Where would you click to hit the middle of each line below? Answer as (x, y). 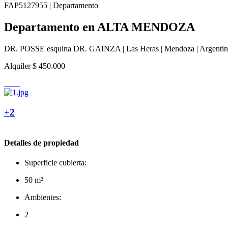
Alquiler (17, 66)
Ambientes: (43, 197)
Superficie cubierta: (55, 162)
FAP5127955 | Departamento (51, 5)
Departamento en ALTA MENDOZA (99, 27)
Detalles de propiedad (41, 142)
